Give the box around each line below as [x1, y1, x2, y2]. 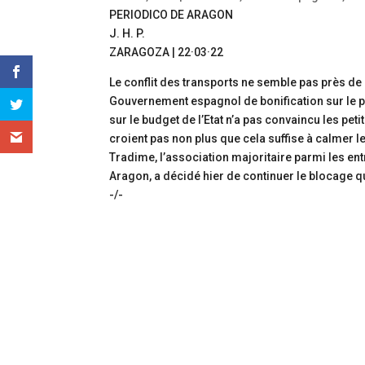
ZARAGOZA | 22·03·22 [109, 45, 224, 59]
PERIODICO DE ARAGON [109, 7, 234, 21]
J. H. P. [109, 26, 146, 40]
